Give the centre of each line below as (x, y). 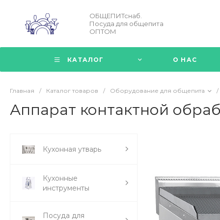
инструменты (66, 188)
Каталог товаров (72, 91)
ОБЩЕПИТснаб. (116, 16)
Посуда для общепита (126, 24)
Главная (22, 91)
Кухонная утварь (72, 149)
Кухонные (60, 178)
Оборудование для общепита (157, 91)
